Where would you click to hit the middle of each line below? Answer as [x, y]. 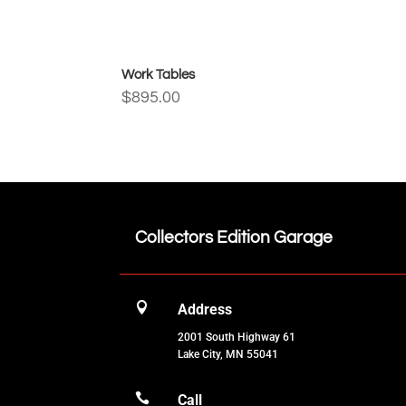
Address [205, 309]
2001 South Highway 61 [237, 337]
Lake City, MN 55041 [228, 354]
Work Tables [159, 74]
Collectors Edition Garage [234, 237]
